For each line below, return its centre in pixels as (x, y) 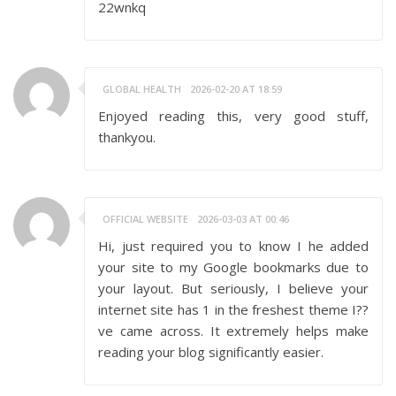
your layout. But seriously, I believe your (233, 288)
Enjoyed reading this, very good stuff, (233, 116)
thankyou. (127, 137)
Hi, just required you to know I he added (233, 246)
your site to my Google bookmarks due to (233, 267)
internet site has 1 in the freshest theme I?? (233, 309)
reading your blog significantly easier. (211, 352)
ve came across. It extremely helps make (233, 331)
